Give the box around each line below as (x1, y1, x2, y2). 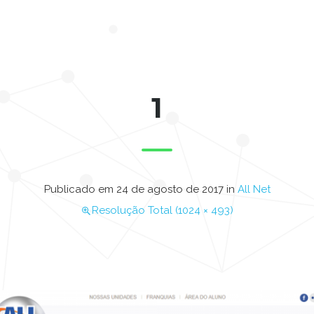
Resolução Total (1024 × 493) (92, 204, 233, 217)
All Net (237, 183, 271, 196)
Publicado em (43, 183, 116, 196)
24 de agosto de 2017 (116, 183, 224, 196)
